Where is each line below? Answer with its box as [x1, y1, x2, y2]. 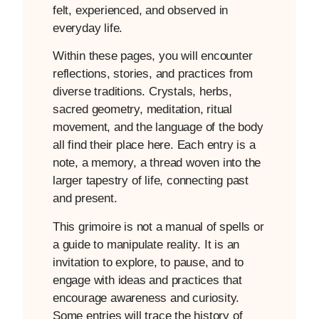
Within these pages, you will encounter [53, 49, 253, 63]
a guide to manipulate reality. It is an [53, 237, 240, 251]
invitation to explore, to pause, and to [53, 255, 244, 269]
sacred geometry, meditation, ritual [53, 103, 233, 117]
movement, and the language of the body [53, 120, 263, 135]
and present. [53, 192, 117, 206]
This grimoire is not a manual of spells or [53, 219, 264, 234]
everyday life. [53, 21, 123, 35]
